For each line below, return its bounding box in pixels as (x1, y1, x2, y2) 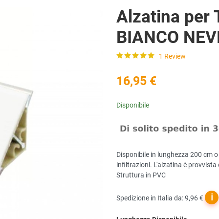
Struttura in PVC (116, 171, 166, 179)
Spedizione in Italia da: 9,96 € (116, 194, 205, 202)
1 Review (159, 52, 186, 60)
